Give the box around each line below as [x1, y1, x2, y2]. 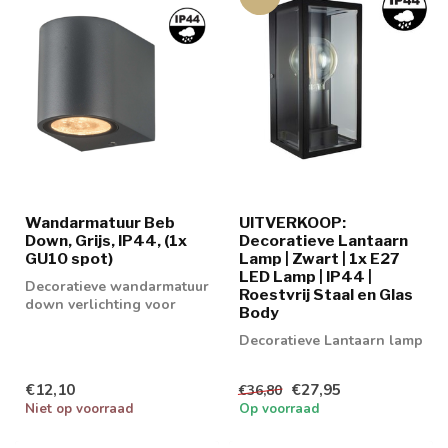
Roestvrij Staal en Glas [239, 284, 413, 304]
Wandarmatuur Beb [25, 212, 175, 232]
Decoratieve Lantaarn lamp [239, 330, 423, 350]
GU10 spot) [25, 248, 113, 268]
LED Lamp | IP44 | [239, 266, 372, 286]
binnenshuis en [25, 312, 129, 332]
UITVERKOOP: [239, 212, 346, 232]
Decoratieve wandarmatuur [25, 276, 209, 296]
